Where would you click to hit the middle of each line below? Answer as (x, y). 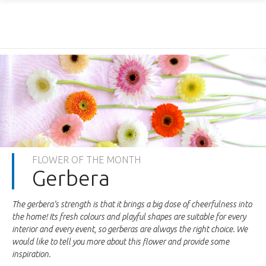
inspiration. (31, 254)
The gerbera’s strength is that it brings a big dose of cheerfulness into (132, 205)
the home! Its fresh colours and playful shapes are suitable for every (129, 217)
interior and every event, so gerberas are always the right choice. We (130, 229)
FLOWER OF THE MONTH (86, 160)
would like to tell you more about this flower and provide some (121, 242)
